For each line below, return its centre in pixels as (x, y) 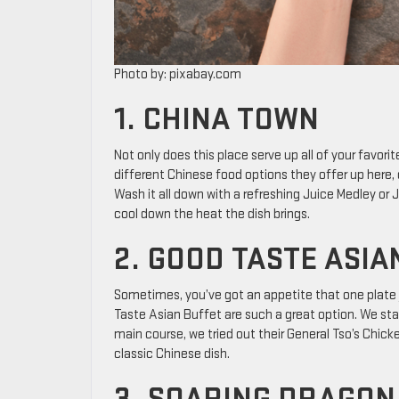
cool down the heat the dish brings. (212, 215)
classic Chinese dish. (172, 354)
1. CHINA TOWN (216, 120)
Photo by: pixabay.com (178, 75)
